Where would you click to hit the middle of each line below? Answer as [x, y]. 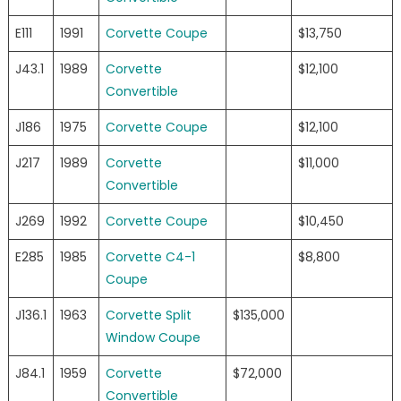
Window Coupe [153, 338]
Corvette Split [148, 316]
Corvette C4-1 [150, 257]
